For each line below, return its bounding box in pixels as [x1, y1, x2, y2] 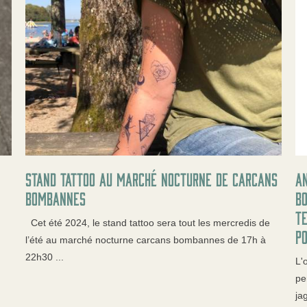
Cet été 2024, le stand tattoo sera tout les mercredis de [25, 217, 271, 229]
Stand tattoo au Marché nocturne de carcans [25, 169, 278, 189]
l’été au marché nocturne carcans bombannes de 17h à [25, 234, 267, 246]
